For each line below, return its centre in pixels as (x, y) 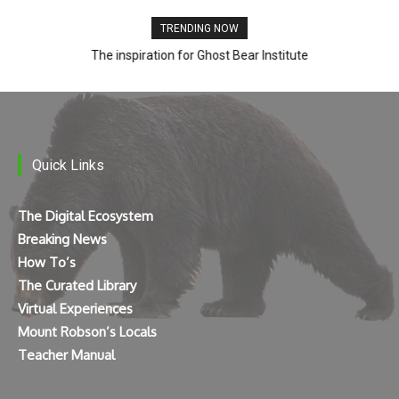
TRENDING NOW (199, 29)
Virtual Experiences (75, 309)
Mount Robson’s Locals (87, 332)
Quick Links (68, 166)
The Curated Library (77, 286)
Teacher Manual (66, 355)
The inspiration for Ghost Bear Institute (199, 56)
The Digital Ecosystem (85, 216)
